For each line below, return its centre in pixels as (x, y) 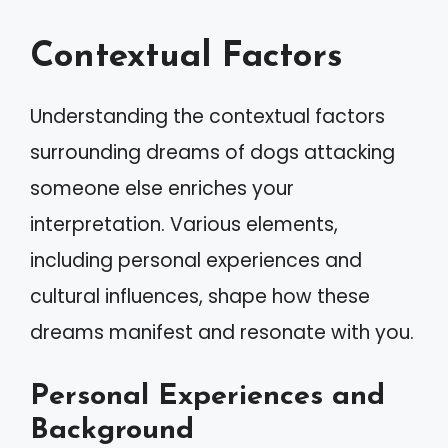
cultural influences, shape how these (200, 296)
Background (112, 430)
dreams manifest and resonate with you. (222, 332)
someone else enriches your (162, 188)
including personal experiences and (196, 260)
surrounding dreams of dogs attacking (212, 152)
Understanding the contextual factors (207, 116)
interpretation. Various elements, (184, 224)
